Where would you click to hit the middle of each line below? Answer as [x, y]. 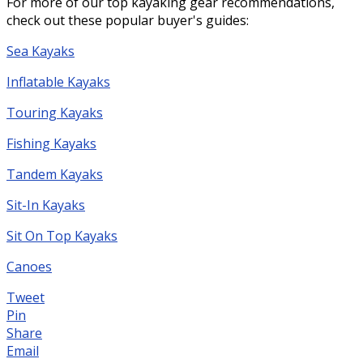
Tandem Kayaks [55, 174]
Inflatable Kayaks [58, 81]
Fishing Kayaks [51, 143]
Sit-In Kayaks [46, 205]
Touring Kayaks [55, 112]
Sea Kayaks [41, 51]
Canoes [29, 266]
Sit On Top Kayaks [62, 235]
